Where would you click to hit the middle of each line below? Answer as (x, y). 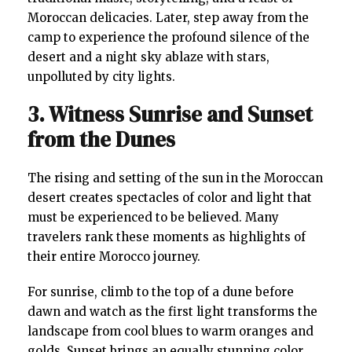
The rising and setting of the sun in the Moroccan (175, 178)
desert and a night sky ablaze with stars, (148, 57)
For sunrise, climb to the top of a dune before (161, 291)
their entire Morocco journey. (114, 256)
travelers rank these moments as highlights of (167, 236)
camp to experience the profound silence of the (169, 37)
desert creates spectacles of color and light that (170, 197)
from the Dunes (101, 139)
